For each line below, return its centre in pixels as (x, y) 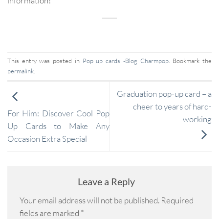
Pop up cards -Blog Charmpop (125, 61)
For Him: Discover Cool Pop (58, 113)
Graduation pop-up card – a (164, 94)
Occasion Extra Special (47, 139)
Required (177, 200)
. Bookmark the (190, 61)
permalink (21, 71)
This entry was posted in (45, 61)
